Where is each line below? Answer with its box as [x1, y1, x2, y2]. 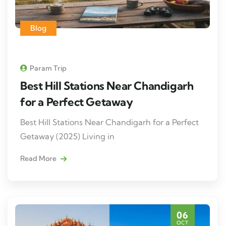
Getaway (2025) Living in [20, 131, 115, 141]
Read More [20, 153, 58, 163]
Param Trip [30, 63, 67, 73]
